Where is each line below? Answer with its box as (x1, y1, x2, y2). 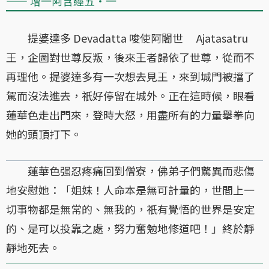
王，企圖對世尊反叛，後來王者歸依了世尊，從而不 (6, 49, 255, 65)
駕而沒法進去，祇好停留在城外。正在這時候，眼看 (6, 87, 255, 103)
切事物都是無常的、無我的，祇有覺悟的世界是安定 (6, 201, 255, 217)
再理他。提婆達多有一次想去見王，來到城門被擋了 (6, 68, 255, 84)
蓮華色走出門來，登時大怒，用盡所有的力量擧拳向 (6, 106, 255, 122)
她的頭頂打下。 (6, 125, 82, 142)
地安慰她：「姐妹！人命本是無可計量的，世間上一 (6, 181, 255, 198)
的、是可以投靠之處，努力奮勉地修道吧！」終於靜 (6, 220, 255, 236)
